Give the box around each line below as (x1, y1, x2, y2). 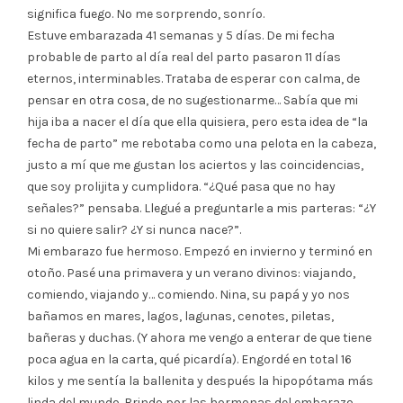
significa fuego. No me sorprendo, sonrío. (27, 5, 264, 22)
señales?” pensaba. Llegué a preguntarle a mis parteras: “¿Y (27, 200, 376, 216)
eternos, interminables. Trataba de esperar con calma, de (27, 70, 360, 86)
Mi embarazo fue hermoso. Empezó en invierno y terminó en (27, 243, 372, 259)
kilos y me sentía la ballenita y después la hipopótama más (27, 372, 373, 389)
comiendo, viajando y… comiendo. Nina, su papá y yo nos (27, 286, 350, 302)
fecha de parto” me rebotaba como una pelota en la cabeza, (27, 135, 376, 151)
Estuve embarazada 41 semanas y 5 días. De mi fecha (27, 27, 335, 43)
